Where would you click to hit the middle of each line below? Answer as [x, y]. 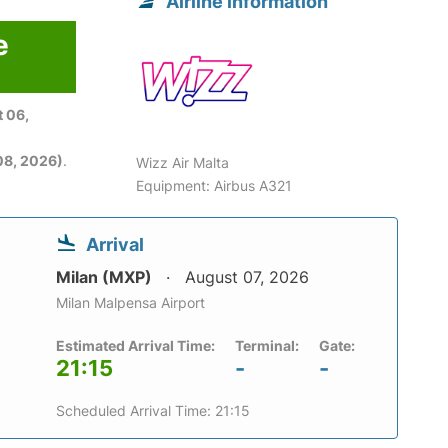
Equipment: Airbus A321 [214, 186]
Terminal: [267, 346]
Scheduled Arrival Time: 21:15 [153, 411]
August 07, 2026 [247, 277]
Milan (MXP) [106, 277]
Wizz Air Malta [183, 163]
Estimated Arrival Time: [135, 346]
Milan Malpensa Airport [130, 303]
